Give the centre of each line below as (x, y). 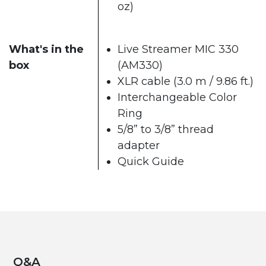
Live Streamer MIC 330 (178, 50)
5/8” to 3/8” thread (166, 130)
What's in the (46, 50)
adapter (139, 146)
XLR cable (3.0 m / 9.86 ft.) (186, 82)
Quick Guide (151, 162)
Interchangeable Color (177, 98)
